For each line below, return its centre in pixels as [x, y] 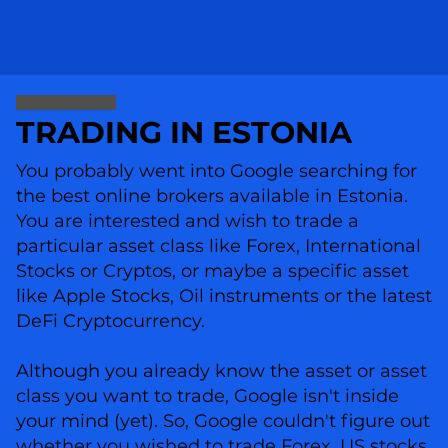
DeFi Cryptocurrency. [110, 321]
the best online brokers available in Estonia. [211, 196]
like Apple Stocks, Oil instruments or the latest [223, 296]
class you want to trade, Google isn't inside [207, 396]
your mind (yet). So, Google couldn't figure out [222, 421]
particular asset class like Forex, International [218, 246]
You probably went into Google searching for [216, 171]
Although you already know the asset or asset [221, 371]
